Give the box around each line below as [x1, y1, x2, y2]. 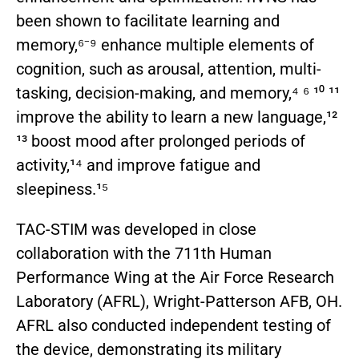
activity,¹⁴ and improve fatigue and [16, 155, 260, 175]
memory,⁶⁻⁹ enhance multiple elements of [16, 35, 314, 55]
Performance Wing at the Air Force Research [16, 268, 334, 288]
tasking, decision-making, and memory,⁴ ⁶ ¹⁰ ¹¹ [16, 83, 340, 103]
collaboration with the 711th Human [16, 244, 272, 264]
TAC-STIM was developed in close [16, 220, 256, 240]
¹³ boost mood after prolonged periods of [16, 131, 305, 151]
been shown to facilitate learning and [16, 11, 280, 31]
